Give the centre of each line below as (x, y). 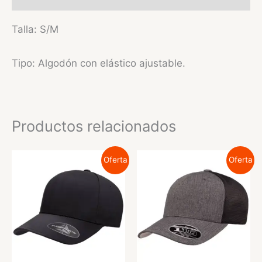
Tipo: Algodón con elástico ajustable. (99, 63)
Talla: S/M (35, 29)
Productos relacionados (94, 126)
